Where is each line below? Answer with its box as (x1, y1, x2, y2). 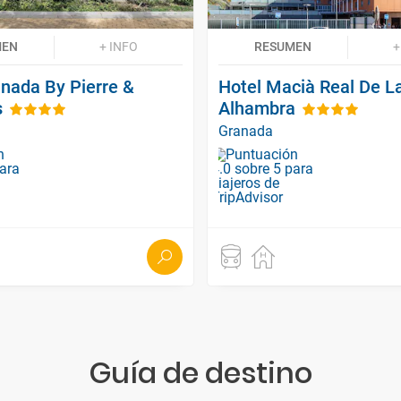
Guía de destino (89, 353, 312, 393)
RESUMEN (254, 38, 311, 54)
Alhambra (218, 97, 295, 119)
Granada (218, 122, 273, 140)
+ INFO (98, 38, 138, 54)
